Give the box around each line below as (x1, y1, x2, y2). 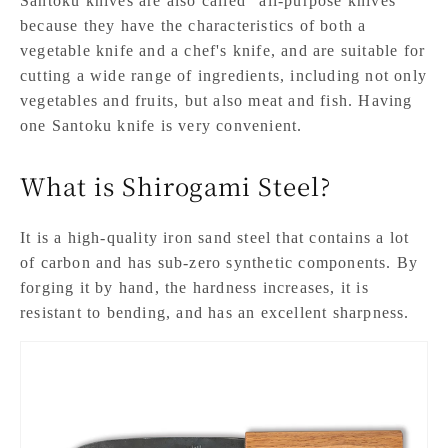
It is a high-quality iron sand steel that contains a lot (20, 228, 410, 246)
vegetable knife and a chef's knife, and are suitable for (20, 41, 426, 59)
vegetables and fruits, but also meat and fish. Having (20, 91, 413, 109)
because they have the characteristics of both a (20, 16, 367, 34)
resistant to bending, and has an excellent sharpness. (20, 303, 410, 321)
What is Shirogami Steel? (20, 167, 332, 203)
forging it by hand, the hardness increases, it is (20, 278, 369, 296)
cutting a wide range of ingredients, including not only (20, 66, 428, 84)
